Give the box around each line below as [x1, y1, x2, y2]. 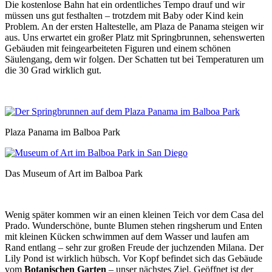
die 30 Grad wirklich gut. [5, 64, 101, 75]
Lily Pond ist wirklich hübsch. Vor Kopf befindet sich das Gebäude [5, 253, 262, 263]
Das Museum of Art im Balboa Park [5, 168, 143, 178]
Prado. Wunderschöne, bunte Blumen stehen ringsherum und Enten [5, 220, 262, 231]
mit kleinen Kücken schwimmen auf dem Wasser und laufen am [5, 231, 249, 242]
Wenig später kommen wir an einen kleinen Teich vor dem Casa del [5, 209, 263, 220]
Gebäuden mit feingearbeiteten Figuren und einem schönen [5, 42, 231, 53]
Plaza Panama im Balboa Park [5, 126, 120, 137]
